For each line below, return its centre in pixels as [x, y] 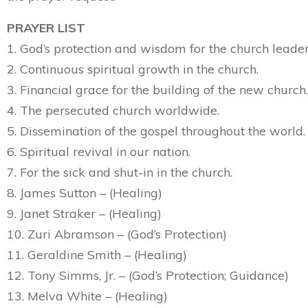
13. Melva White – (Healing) [87, 296]
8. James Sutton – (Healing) [85, 193]
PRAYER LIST [46, 28]
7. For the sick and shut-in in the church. [120, 172]
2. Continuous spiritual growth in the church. [133, 69]
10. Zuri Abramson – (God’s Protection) [117, 234]
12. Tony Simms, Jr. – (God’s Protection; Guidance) [148, 275]
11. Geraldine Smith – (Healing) [97, 255]
